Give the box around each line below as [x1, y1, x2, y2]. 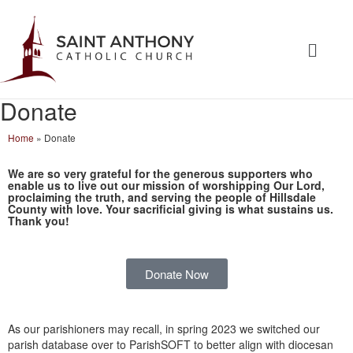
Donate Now [144, 266, 209, 282]
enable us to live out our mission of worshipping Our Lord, [8, 177, 325, 193]
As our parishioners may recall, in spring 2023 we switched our [8, 321, 320, 336]
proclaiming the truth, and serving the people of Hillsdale [8, 189, 316, 205]
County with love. [8, 201, 106, 217]
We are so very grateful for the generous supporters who [8, 165, 313, 181]
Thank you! [8, 213, 69, 229]
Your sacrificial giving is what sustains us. [106, 201, 333, 217]
